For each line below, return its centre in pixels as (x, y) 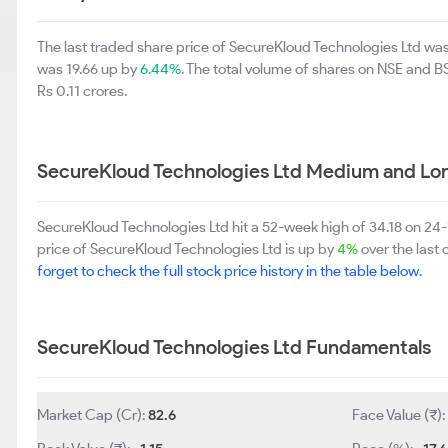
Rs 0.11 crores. (82, 91)
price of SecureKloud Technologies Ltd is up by (187, 249)
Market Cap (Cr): (92, 415)
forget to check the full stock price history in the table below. (229, 271)
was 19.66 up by (88, 69)
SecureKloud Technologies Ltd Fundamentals (234, 347)
